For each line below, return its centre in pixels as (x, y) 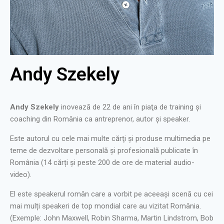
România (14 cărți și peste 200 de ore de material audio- (102, 163)
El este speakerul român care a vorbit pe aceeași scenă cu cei (111, 194)
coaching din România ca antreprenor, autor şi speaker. (100, 119)
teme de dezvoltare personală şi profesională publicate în (104, 151)
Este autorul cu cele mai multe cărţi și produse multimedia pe (110, 139)
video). (21, 175)
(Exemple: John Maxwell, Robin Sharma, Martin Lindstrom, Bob (112, 218)
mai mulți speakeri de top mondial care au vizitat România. (105, 206)
